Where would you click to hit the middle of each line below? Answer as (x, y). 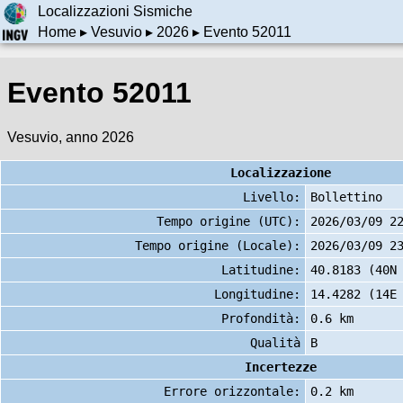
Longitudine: (257, 294)
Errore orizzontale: (232, 391)
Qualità (275, 342)
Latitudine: (261, 269)
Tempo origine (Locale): (218, 245)
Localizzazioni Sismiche (115, 12)
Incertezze (281, 367)
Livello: (272, 197)
